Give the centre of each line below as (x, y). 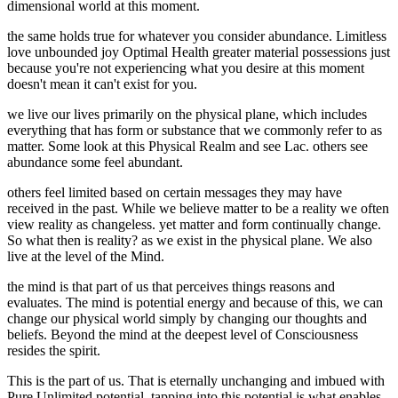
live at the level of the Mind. (86, 257)
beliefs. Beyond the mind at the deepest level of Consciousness (183, 335)
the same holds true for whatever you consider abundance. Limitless (197, 36)
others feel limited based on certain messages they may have (175, 193)
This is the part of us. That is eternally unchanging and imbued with (196, 381)
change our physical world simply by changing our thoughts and (187, 319)
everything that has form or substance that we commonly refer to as (195, 131)
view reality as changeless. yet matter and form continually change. (194, 225)
